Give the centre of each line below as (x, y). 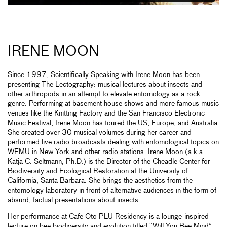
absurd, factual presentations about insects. (74, 200)
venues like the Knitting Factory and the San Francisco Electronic (106, 114)
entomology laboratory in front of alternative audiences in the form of (112, 191)
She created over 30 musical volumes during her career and (100, 133)
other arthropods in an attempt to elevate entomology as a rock (104, 94)
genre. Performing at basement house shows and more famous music (113, 104)
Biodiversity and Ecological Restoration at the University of (98, 172)
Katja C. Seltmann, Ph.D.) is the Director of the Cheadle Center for (109, 162)
